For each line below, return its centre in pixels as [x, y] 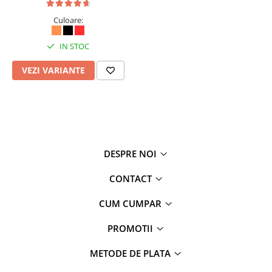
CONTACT [131, 179]
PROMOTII [131, 229]
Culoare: [68, 20]
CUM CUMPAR [131, 204]
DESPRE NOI [131, 154]
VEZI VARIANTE [53, 70]
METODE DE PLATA [131, 253]
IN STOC [73, 46]
